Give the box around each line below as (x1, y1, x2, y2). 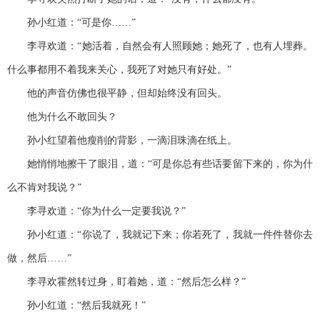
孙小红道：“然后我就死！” (7, 300, 146, 311)
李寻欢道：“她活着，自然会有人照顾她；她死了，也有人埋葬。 (7, 41, 313, 52)
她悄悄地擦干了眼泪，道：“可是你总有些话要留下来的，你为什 (7, 159, 313, 170)
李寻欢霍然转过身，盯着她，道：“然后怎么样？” (7, 276, 246, 288)
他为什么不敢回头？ (7, 111, 117, 123)
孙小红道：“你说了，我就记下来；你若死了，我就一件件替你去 (7, 229, 313, 241)
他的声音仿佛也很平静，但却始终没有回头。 (7, 88, 227, 99)
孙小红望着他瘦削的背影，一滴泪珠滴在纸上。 (7, 135, 237, 146)
